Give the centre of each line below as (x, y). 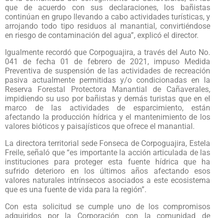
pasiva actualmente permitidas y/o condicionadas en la (108, 80)
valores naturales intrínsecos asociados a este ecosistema (108, 180)
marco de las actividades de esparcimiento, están (108, 108)
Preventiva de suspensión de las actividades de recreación (108, 71)
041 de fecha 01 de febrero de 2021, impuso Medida (108, 61)
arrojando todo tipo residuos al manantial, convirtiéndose (108, 26)
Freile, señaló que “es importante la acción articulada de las (108, 152)
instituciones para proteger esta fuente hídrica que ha (108, 162)
